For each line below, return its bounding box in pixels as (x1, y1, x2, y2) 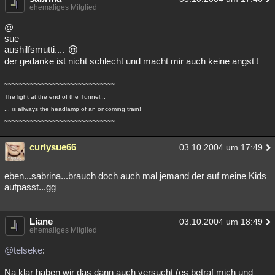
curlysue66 (29, 142, 76, 152)
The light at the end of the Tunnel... (4, 93, 106, 100)
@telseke (4, 245, 42, 255)
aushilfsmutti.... (4, 44, 67, 55)
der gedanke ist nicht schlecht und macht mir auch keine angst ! (4, 56, 259, 66)
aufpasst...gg (4, 182, 56, 192)
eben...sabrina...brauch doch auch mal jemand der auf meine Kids (4, 171, 266, 181)
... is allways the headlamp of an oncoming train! (4, 106, 141, 112)
